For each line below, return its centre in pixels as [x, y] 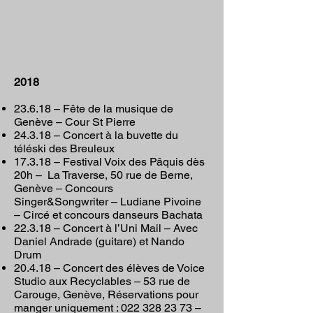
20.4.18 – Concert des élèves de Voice [109, 268]
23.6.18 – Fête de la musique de [94, 109]
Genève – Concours [64, 188]
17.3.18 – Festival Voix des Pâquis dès [109, 162]
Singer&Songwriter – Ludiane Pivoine [108, 202]
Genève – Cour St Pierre [75, 122]
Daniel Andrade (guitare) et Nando [99, 241]
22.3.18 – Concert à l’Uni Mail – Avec [106, 228]
